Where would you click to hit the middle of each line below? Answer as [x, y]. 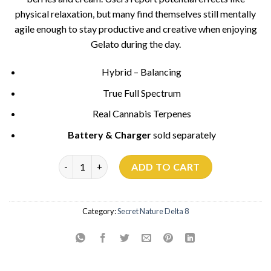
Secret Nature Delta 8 [153, 211]
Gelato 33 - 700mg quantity [115, 161]
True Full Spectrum [142, 93]
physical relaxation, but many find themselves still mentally [135, 14]
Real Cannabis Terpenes [142, 114]
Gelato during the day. [135, 44]
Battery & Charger [110, 135]
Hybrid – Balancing [142, 72]
